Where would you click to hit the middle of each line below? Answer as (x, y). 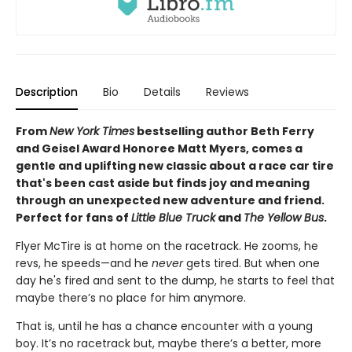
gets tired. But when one (253, 264)
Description (47, 92)
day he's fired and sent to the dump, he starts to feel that (175, 281)
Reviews (227, 92)
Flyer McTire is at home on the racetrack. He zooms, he (167, 246)
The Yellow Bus (284, 218)
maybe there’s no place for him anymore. (131, 298)
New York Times (92, 132)
